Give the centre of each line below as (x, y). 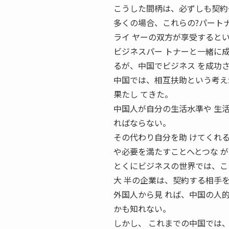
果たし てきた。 (143, 94)
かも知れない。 (142, 209)
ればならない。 (142, 123)
